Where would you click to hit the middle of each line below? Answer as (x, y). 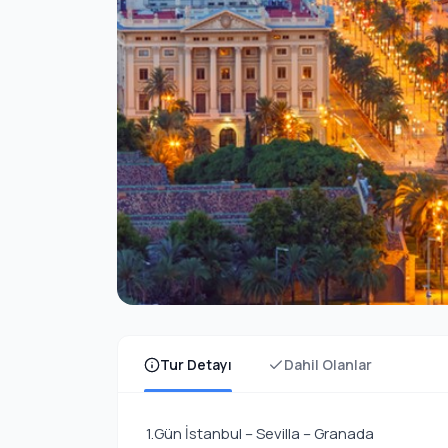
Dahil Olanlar (328, 364)
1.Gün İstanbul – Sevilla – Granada (260, 433)
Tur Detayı (196, 364)
